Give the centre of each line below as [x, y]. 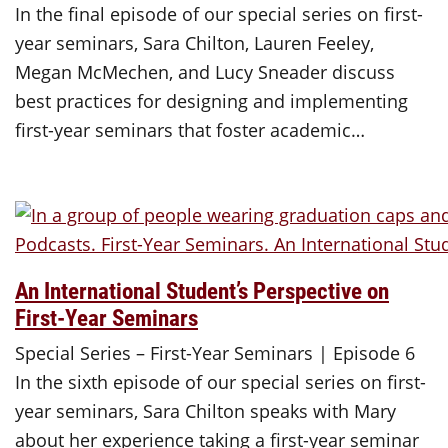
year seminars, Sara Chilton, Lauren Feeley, [194, 43]
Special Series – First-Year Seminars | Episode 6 [215, 353]
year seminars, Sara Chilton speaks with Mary [205, 411]
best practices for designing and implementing [211, 101]
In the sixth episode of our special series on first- [220, 382]
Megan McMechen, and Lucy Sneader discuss [205, 72]
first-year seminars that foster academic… [190, 130]
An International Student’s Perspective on [202, 289]
